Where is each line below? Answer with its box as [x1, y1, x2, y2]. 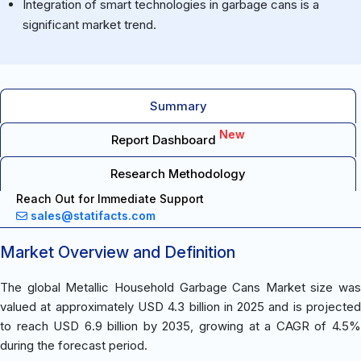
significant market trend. [22, 16, 156, 32]
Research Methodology [110, 165, 246, 181]
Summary [149, 98, 207, 114]
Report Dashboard [111, 131, 219, 147]
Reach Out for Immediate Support [16, 191, 204, 205]
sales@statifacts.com [31, 208, 156, 222]
